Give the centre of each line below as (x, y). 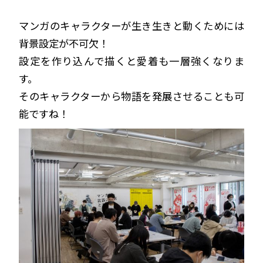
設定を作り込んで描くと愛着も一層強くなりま (131, 61)
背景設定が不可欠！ (64, 43)
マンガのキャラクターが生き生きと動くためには (131, 26)
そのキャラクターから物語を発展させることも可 (131, 96)
